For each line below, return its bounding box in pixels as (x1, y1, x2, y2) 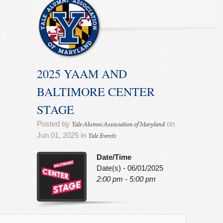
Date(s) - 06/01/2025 (97, 164, 163, 172)
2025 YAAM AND (37, 66, 127, 82)
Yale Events (88, 133, 116, 140)
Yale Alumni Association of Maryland (72, 121, 165, 128)
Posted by (37, 119, 72, 128)
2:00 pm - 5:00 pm (97, 175, 156, 183)
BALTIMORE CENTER (37, 84, 155, 100)
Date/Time (97, 153, 131, 161)
